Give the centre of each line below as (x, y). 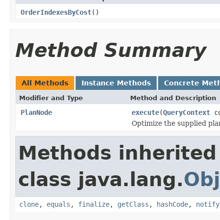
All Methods (45, 83)
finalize (94, 204)
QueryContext (187, 112)
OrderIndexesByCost (56, 12)
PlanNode (36, 112)
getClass (133, 204)
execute (145, 112)
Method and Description (173, 98)
